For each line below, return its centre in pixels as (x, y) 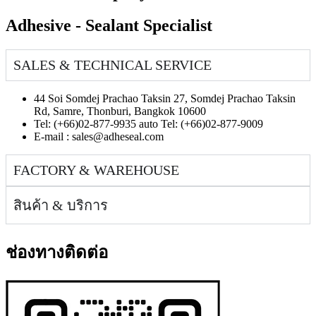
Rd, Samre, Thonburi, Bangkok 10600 (120, 111)
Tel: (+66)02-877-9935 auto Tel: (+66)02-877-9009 (148, 124)
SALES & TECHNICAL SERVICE (113, 65)
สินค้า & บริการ (61, 206)
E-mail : (53, 137)
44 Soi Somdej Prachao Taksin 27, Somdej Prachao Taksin (165, 99)
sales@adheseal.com (118, 137)
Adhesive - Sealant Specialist (109, 26)
